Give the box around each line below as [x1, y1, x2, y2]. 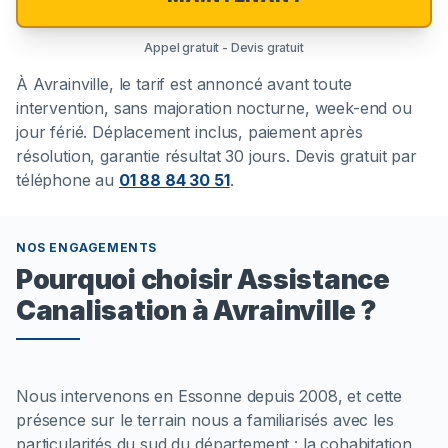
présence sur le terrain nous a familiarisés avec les [16, 410, 394, 431]
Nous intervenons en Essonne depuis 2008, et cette [16, 386, 403, 407]
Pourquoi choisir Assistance [16, 263, 390, 296]
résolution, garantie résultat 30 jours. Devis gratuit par [16, 146, 417, 167]
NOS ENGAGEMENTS [16, 240, 157, 256]
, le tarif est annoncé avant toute [108, 74, 352, 95]
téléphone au [16, 170, 119, 191]
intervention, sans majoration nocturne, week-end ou [16, 98, 412, 119]
